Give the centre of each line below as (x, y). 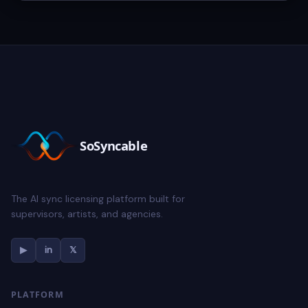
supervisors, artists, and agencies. (87, 213)
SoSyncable (114, 146)
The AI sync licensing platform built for (98, 198)
